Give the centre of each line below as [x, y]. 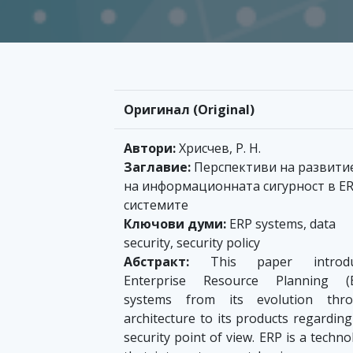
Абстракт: [156, 262]
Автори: [150, 149]
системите [156, 205]
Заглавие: [157, 167]
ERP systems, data [281, 224]
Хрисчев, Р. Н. [218, 149]
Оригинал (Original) [189, 110]
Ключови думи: [175, 224]
